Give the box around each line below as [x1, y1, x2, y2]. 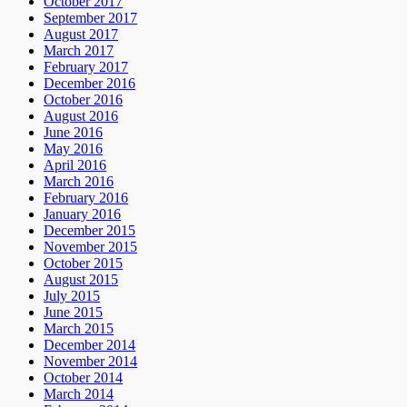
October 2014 [44, 370, 123, 386]
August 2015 [44, 272, 118, 288]
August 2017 [44, 26, 118, 43]
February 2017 [44, 59, 128, 75]
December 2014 [44, 337, 135, 353]
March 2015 [44, 321, 114, 337]
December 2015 [44, 223, 135, 239]
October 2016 [44, 92, 123, 108]
